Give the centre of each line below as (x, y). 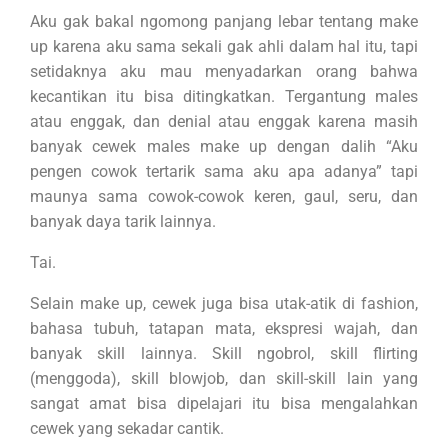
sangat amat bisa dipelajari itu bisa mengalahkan (224, 404)
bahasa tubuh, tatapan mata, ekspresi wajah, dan (224, 329)
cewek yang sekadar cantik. (127, 429)
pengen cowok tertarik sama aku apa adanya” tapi (224, 172)
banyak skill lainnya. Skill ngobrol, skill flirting (224, 354)
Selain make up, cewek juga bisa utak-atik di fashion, (224, 304)
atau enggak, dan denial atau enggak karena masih (224, 122)
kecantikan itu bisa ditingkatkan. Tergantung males (224, 97)
